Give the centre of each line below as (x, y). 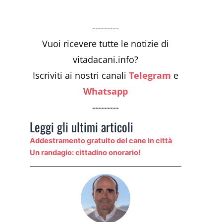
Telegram (150, 75)
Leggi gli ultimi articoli (82, 126)
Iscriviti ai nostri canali (81, 75)
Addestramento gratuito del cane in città (101, 140)
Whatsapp (106, 91)
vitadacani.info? (106, 59)
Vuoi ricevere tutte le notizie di (106, 43)
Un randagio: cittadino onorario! (85, 152)
